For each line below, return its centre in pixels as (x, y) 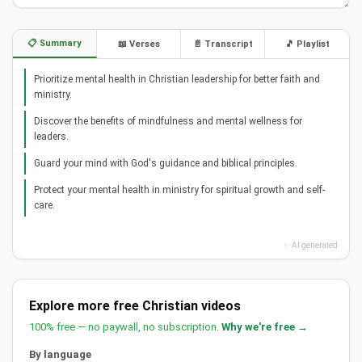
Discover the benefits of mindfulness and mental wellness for (168, 122)
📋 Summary (55, 44)
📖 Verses (139, 44)
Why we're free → (265, 327)
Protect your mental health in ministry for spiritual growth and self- (179, 190)
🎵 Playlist (307, 44)
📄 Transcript (223, 44)
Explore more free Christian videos (135, 306)
